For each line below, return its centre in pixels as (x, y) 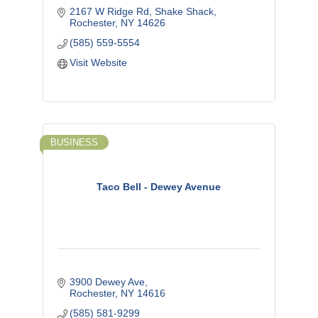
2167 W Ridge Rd (110, 12)
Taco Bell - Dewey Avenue (159, 186)
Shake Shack (185, 12)
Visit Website (99, 63)
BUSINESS (74, 143)
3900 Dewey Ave (108, 282)
